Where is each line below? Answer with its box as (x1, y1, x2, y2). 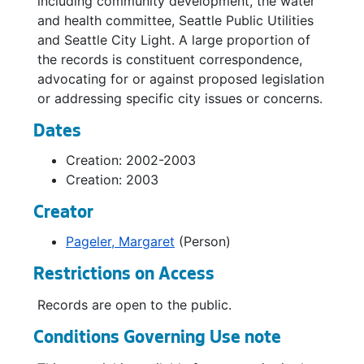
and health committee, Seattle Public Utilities (37, 12, 314, 28)
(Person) (175, 233, 231, 249)
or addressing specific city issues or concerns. (37, 90, 323, 106)
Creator (33, 204, 93, 223)
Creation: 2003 (66, 171, 158, 188)
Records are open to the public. (37, 297, 232, 313)
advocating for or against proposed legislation (37, 71, 324, 87)
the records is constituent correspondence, (37, 51, 302, 67)
